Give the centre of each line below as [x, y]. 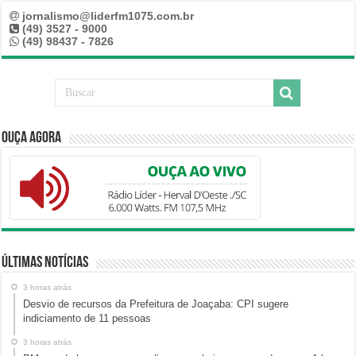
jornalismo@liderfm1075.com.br [108, 16]
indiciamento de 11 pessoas [87, 319]
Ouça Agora [32, 139]
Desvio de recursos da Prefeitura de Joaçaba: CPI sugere [156, 304]
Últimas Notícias [45, 263]
